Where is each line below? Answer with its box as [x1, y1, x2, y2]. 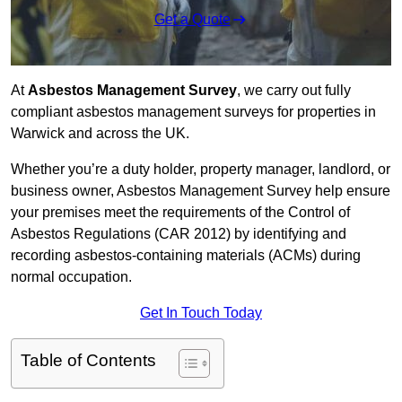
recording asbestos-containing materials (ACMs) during [11, 248, 361, 264]
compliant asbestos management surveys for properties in [11, 104, 376, 120]
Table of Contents [21, 351, 156, 371]
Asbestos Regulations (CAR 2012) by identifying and [11, 226, 346, 242]
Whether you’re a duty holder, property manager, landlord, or [11, 162, 390, 178]
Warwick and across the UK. [11, 126, 189, 142]
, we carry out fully [237, 83, 351, 99]
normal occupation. [11, 269, 132, 285]
